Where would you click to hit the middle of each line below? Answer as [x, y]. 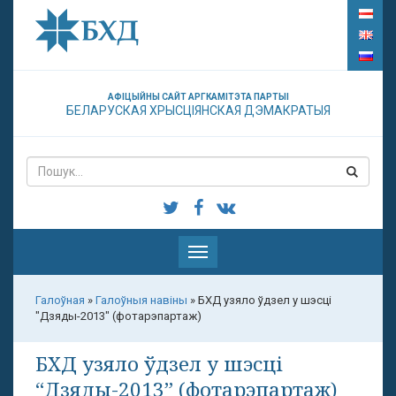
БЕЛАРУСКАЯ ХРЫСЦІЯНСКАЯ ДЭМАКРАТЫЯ [198, 110]
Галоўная [60, 300]
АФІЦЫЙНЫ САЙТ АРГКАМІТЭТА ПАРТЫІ [198, 97]
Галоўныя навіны [141, 300]
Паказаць [223, 252]
